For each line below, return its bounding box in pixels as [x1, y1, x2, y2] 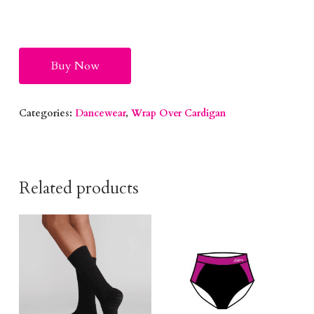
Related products [18, 176, 139, 200]
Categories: [18, 106, 75, 120]
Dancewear [74, 106, 125, 120]
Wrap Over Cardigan [130, 106, 226, 120]
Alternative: [130, 29, 194, 46]
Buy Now [50, 57, 100, 74]
